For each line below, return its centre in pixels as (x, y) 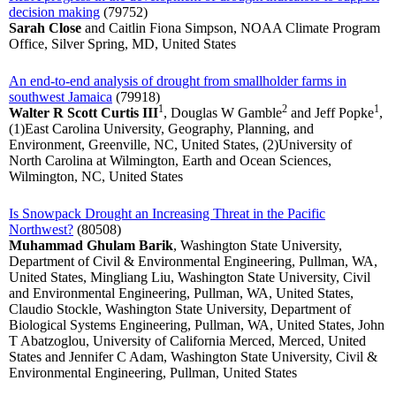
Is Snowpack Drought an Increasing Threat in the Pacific (167, 214)
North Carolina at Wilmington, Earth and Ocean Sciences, (170, 161)
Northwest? (41, 230)
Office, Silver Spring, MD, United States (122, 44)
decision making (54, 12)
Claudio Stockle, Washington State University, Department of (180, 309)
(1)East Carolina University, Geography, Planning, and (161, 129)
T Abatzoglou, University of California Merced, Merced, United (187, 341)
